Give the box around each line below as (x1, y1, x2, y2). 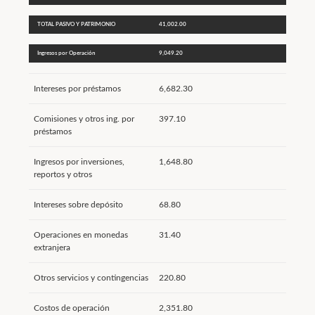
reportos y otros (33, 170, 92, 179)
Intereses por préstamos (33, 84, 121, 93)
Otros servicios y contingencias (33, 274, 148, 282)
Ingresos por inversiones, (33, 157, 124, 166)
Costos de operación (33, 304, 110, 312)
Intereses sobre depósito (33, 200, 123, 209)
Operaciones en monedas (33, 231, 128, 239)
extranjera (33, 243, 70, 252)
